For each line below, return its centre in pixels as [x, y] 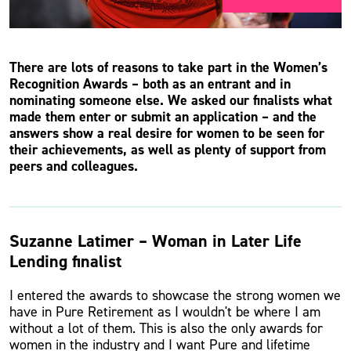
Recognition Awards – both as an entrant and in [150, 84]
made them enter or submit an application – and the [163, 117]
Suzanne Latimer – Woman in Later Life [156, 241]
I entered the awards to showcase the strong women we [175, 295]
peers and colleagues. [74, 166]
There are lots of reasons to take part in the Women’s [168, 67]
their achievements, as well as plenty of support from [168, 150]
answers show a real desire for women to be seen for [167, 133]
